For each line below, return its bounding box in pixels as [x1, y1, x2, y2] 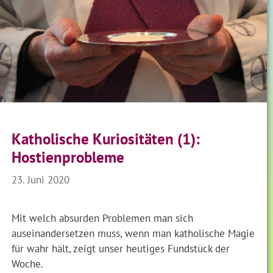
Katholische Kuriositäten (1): [12, 129, 200, 149]
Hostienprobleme [12, 147, 125, 168]
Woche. [12, 257, 44, 271]
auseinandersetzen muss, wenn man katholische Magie [12, 226, 255, 241]
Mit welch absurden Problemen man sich [12, 211, 194, 225]
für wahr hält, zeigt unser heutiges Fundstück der [12, 241, 230, 256]
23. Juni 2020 [12, 172, 70, 186]
